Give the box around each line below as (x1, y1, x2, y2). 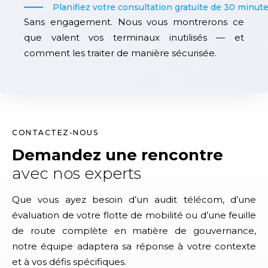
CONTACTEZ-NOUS (12, 128, 98, 138)
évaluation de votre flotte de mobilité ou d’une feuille (12, 209, 256, 221)
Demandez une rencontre (12, 145, 223, 165)
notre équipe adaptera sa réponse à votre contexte (12, 240, 256, 252)
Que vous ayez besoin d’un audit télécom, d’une (12, 194, 256, 206)
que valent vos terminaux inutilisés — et (24, 32, 244, 44)
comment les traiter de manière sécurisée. (24, 47, 217, 59)
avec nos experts (12, 164, 141, 184)
